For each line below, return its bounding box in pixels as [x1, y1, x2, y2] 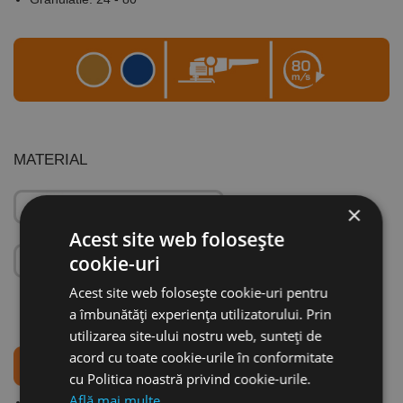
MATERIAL [13, 151, 87, 169]
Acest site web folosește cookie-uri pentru [69, 282, 328, 301]
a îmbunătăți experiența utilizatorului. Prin [69, 304, 332, 323]
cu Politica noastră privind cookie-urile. [69, 369, 311, 388]
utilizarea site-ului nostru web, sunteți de [69, 326, 322, 345]
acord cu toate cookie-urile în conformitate [69, 347, 334, 366]
